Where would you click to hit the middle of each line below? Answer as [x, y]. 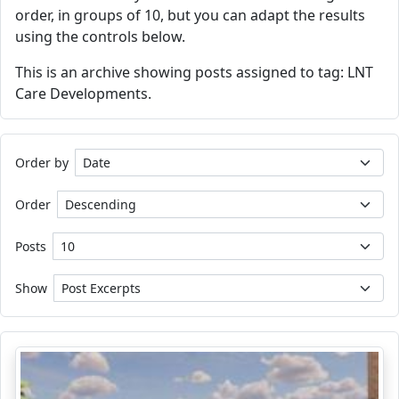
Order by [42, 163]
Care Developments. [83, 94]
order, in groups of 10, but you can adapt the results [190, 15]
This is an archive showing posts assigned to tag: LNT [194, 72]
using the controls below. [100, 37]
